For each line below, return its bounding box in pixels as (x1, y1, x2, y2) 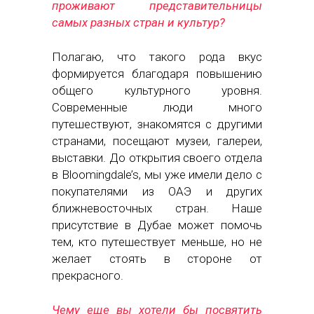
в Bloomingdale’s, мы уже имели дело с (52, 168, 262, 182)
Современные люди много (52, 100, 262, 115)
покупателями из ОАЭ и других (52, 184, 262, 199)
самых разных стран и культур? (52, 15, 225, 30)
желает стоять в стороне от (52, 252, 262, 266)
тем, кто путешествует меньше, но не (52, 235, 262, 250)
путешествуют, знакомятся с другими (52, 117, 262, 132)
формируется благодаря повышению (52, 67, 262, 81)
